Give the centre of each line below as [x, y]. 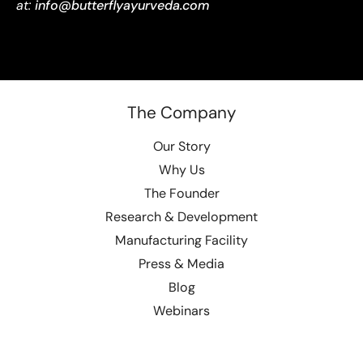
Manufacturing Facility [181, 241]
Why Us [181, 170]
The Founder [181, 194]
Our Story [181, 147]
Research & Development [181, 217]
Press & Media [181, 264]
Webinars [181, 311]
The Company [181, 113]
